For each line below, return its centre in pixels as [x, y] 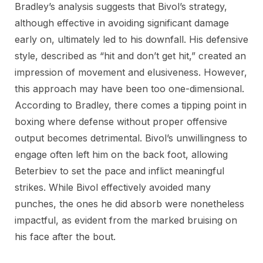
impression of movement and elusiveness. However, [131, 72]
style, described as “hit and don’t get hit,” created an [130, 56]
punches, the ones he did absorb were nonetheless [129, 204]
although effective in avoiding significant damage [122, 23]
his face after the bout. [65, 237]
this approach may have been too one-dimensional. [129, 89]
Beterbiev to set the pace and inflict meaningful [119, 171]
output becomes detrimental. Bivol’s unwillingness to [131, 138]
